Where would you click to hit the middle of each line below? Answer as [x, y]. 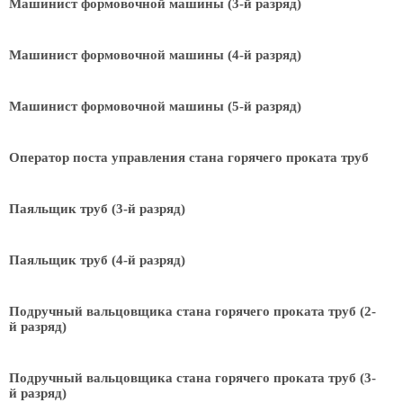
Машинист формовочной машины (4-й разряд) [155, 55]
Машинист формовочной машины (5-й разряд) [155, 106]
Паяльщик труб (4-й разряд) [97, 260]
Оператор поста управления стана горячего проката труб [189, 157]
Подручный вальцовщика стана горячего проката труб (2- [193, 311]
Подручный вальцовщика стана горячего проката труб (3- [193, 378]
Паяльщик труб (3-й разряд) [97, 209]
